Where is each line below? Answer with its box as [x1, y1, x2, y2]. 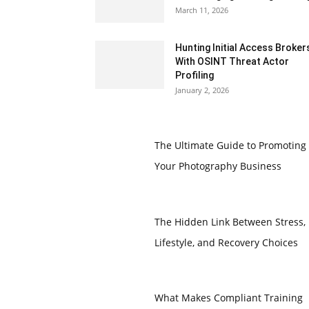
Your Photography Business [154, 159, 281, 172]
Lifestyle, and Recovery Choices [154, 235, 298, 249]
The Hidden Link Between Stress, [154, 215, 306, 228]
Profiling [175, 70, 214, 81]
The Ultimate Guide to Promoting [154, 139, 306, 152]
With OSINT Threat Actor [175, 56, 289, 67]
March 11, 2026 [175, 5, 228, 15]
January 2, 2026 [175, 85, 229, 95]
